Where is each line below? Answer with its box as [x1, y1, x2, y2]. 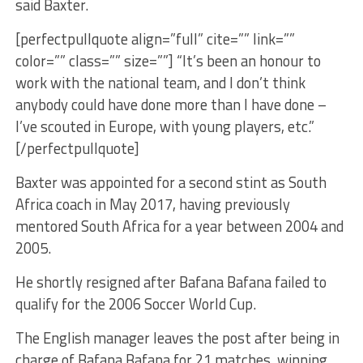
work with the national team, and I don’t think [15, 70, 305, 94]
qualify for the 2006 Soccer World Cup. [15, 292, 256, 315]
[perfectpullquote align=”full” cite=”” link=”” [15, 27, 295, 50]
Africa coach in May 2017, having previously [15, 192, 290, 216]
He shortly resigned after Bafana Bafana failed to [15, 270, 327, 293]
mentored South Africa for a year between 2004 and [15, 214, 344, 237]
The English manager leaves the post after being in [15, 326, 340, 349]
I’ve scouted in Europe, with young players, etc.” [15, 114, 321, 138]
